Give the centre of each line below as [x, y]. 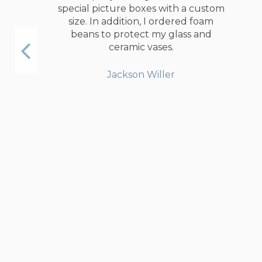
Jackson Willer [141, 75]
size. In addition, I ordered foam [141, 22]
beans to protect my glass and [141, 35]
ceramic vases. [141, 47]
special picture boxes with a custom [141, 9]
